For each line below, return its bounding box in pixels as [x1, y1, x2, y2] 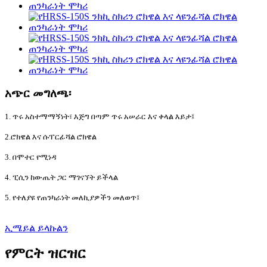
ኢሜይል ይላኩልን [5, 223, 68, 234]
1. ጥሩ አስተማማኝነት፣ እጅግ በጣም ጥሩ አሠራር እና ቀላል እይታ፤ [5, 112, 194, 122]
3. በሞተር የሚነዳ [5, 153, 56, 162]
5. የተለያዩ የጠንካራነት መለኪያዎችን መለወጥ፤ [5, 193, 139, 203]
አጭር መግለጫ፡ [5, 86, 71, 100]
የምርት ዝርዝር [5, 246, 86, 262]
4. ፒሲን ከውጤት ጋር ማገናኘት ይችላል [5, 173, 118, 182]
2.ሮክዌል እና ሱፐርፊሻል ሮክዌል [5, 132, 97, 142]
